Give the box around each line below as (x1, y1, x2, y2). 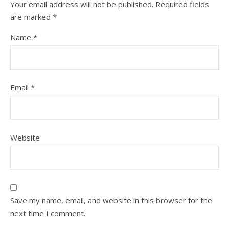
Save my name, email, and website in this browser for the (10, 195, 212, 206)
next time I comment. (10, 208, 85, 219)
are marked (10, 12, 53, 22)
